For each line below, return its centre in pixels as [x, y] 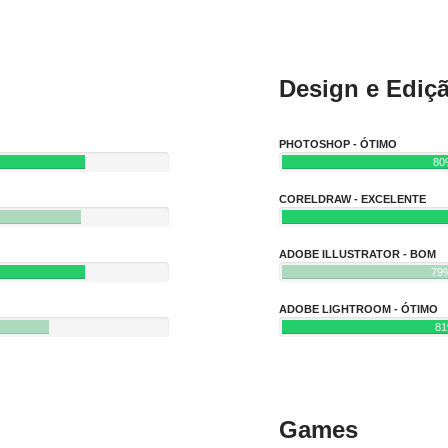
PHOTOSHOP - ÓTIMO [338, 144]
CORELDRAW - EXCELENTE [352, 199]
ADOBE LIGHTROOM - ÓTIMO [358, 309]
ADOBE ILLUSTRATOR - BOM [357, 254]
